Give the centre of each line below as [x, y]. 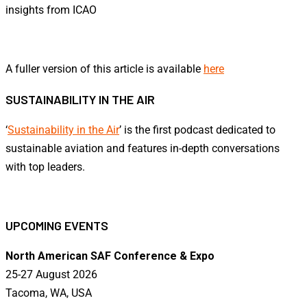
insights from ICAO [51, 10]
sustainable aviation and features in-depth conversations [143, 148]
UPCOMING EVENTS [57, 226]
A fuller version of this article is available [105, 69]
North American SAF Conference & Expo [110, 256]
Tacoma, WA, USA [49, 293]
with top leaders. [45, 167]
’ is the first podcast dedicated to [197, 130]
